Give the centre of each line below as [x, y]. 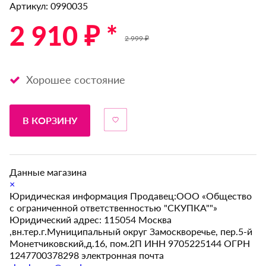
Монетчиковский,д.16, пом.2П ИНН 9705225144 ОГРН [130, 243]
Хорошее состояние [75, 80]
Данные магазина [48, 172]
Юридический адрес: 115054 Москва [91, 220]
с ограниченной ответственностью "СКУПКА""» [114, 208]
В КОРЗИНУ [50, 121]
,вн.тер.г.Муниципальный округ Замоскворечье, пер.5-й [131, 232]
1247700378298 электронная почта [87, 255]
